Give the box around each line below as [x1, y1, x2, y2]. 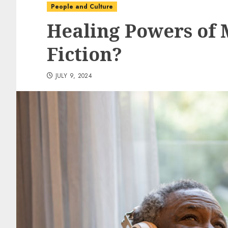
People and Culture [51, 2, 113, 11]
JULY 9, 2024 [55, 71, 93, 80]
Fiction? [47, 42, 122, 67]
